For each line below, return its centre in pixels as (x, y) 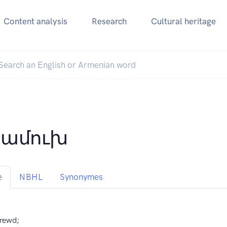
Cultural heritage (183, 22)
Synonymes (82, 177)
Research (109, 22)
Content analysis (35, 22)
